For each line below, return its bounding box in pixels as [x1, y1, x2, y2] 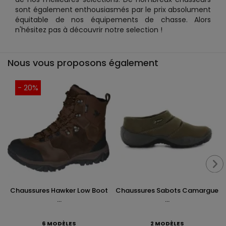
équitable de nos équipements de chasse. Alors [15, 15, 211, 25]
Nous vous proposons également [8, 56, 158, 69]
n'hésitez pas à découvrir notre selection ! [15, 25, 162, 35]
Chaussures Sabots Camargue [116, 186, 218, 195]
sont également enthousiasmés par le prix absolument [15, 5, 211, 15]
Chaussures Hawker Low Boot [10, 186, 108, 195]
